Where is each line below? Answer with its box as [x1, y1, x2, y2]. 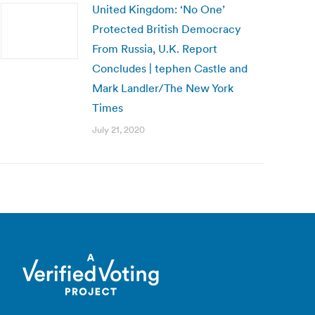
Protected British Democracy [92, 22, 241, 36]
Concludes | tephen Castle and [92, 61, 247, 75]
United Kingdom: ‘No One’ [92, 2, 225, 16]
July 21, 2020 [92, 124, 145, 136]
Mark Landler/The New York [92, 81, 233, 95]
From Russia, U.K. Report [92, 41, 217, 56]
